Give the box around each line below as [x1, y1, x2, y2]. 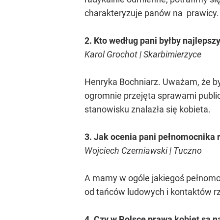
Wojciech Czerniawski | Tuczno [84, 145, 202, 156]
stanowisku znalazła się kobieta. [84, 104, 211, 114]
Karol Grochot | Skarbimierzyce [84, 49, 201, 59]
